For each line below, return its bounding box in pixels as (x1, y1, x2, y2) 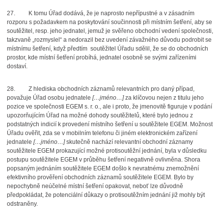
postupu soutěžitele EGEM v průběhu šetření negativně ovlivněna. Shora (6, 156, 200, 163)
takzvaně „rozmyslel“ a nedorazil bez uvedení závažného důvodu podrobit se (6, 36, 212, 43)
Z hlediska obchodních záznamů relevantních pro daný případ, (28, 85, 194, 92)
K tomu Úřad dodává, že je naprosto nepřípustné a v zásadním (28, 10, 194, 17)
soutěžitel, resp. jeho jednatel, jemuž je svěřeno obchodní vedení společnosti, (6, 27, 213, 34)
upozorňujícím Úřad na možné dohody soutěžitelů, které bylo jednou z (6, 112, 193, 119)
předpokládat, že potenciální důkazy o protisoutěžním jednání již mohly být (6, 192, 205, 198)
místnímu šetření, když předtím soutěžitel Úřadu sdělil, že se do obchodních (6, 45, 208, 52)
